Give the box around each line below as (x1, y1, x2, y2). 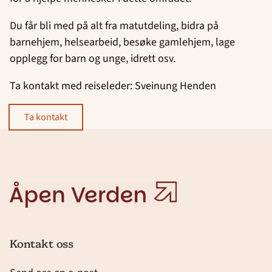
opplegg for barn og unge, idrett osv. (10, 51, 178, 67)
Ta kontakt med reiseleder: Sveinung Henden (10, 78, 216, 94)
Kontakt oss (10, 236, 74, 251)
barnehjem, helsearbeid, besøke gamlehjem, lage (10, 35, 235, 50)
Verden (9, 189, 42, 205)
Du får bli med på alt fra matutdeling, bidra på (10, 18, 219, 34)
